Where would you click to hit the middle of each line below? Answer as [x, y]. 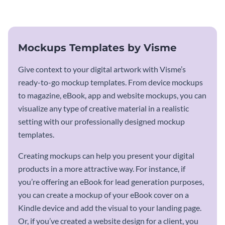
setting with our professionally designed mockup [101, 121]
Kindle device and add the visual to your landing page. [110, 207]
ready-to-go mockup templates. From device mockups [110, 82]
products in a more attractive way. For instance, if [102, 168]
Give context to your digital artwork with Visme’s [102, 69]
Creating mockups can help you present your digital [106, 155]
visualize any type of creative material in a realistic [103, 108]
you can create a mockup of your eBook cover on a [103, 194]
